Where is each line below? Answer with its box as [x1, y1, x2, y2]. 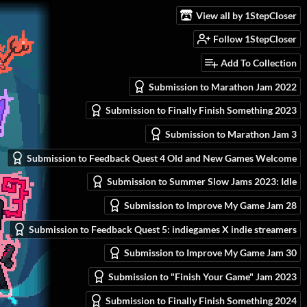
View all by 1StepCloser [196, 9, 297, 21]
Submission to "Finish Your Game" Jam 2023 [108, 271, 297, 283]
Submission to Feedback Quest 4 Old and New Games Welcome [27, 151, 297, 164]
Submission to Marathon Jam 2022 [149, 80, 297, 93]
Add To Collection [221, 57, 297, 69]
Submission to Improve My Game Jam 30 [124, 247, 297, 259]
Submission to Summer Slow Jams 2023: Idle [107, 175, 297, 188]
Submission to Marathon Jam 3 [165, 128, 297, 140]
